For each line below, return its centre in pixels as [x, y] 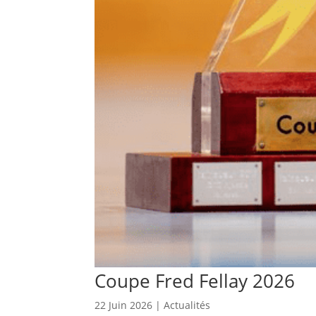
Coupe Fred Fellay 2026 [195, 281]
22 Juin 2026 [124, 305]
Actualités [187, 305]
